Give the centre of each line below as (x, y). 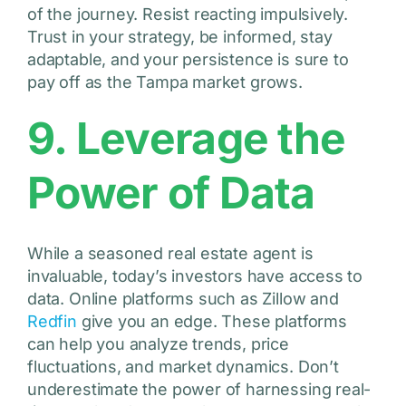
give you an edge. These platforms (212, 322)
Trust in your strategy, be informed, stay (179, 37)
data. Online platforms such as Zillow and (183, 299)
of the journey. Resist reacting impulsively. (188, 14)
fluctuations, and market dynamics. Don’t (183, 367)
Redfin (52, 322)
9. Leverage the (186, 139)
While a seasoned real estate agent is (170, 254)
